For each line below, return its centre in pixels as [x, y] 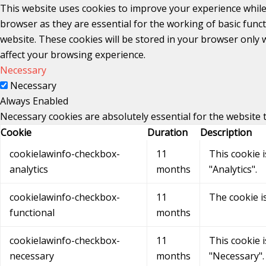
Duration [167, 132]
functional [32, 212]
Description [226, 132]
